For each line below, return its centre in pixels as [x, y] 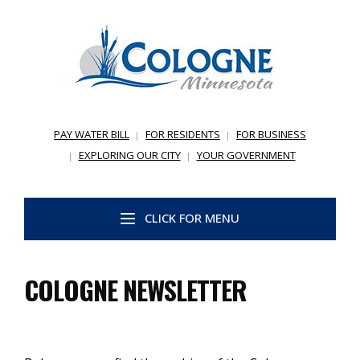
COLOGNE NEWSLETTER [135, 290]
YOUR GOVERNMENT [246, 155]
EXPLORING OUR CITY [129, 155]
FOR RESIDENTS [183, 134]
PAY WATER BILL [92, 134]
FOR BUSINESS [271, 134]
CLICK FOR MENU [192, 218]
